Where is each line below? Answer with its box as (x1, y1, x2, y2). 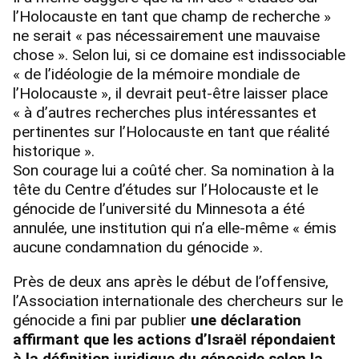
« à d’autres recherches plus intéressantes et (13, 103, 317, 122)
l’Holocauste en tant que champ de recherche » (13, 6, 331, 26)
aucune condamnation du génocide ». (13, 237, 263, 256)
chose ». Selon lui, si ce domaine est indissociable (13, 45, 345, 64)
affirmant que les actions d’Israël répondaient (13, 330, 336, 349)
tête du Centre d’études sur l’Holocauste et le (13, 179, 318, 199)
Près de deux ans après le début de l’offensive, (13, 272, 329, 292)
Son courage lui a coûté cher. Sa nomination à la (13, 160, 334, 179)
